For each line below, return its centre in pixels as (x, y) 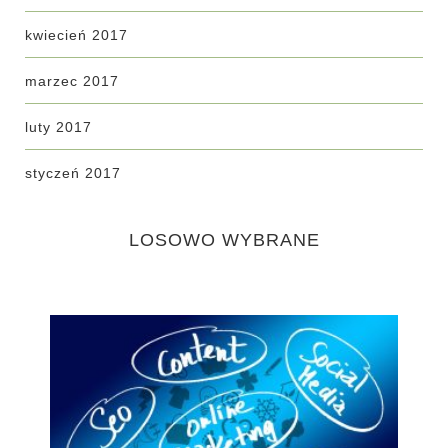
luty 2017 (58, 127)
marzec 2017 (72, 81)
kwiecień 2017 (76, 35)
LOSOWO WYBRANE (224, 240)
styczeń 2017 (73, 173)
